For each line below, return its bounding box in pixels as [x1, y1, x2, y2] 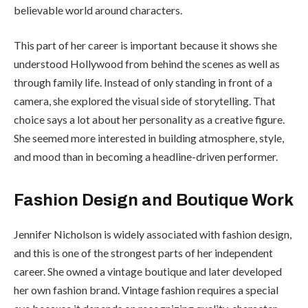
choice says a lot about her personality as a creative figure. [14, 113, 285, 126]
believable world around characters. [14, 3, 182, 16]
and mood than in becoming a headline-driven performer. [14, 150, 278, 164]
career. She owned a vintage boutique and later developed [14, 264, 282, 278]
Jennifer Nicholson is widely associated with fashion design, [14, 227, 291, 241]
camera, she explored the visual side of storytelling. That [14, 94, 276, 108]
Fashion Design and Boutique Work [14, 190, 294, 209]
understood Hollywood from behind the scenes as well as [14, 57, 280, 71]
